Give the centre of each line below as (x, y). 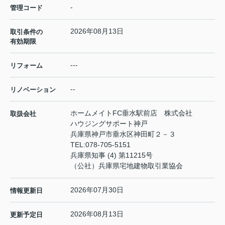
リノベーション (33, 89)
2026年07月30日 (97, 190)
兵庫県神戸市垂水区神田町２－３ (124, 134)
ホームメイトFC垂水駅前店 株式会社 (131, 113)
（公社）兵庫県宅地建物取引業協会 (127, 165)
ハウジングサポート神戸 (109, 123)
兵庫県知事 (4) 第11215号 (111, 155)
